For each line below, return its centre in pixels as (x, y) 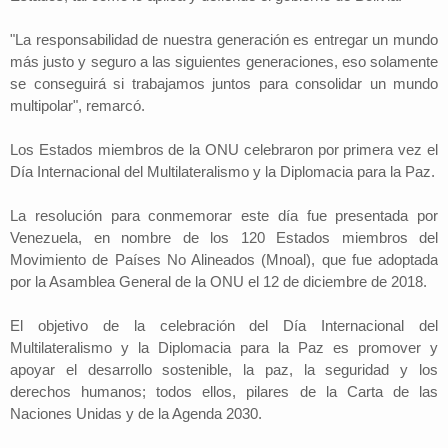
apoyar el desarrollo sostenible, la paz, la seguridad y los (224, 369)
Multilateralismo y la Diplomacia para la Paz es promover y (224, 347)
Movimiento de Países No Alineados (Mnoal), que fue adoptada (224, 259)
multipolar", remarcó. (77, 105)
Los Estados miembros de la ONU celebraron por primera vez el (224, 149)
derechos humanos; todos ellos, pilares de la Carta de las (224, 391)
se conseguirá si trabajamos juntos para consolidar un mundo (224, 83)
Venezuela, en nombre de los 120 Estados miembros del (224, 237)
